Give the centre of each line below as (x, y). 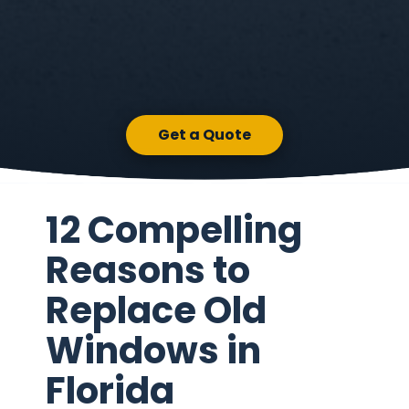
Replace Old (156, 310)
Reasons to (148, 270)
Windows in (153, 350)
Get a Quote (204, 134)
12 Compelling (174, 230)
